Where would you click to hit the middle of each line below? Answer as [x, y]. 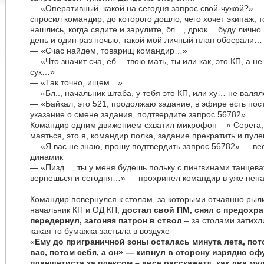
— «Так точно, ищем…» [77, 82]
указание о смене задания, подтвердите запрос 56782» [138, 114]
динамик [47, 157]
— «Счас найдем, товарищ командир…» [109, 51]
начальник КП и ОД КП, [76, 210]
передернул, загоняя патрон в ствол [106, 220]
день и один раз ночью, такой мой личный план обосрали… [146, 40]
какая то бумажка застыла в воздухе [100, 231]
